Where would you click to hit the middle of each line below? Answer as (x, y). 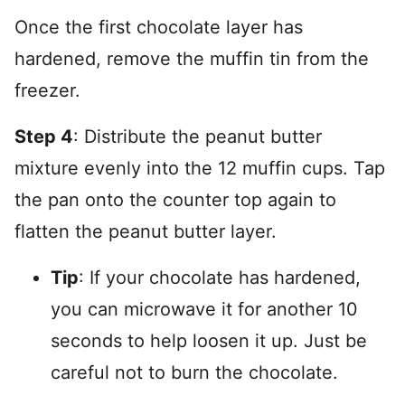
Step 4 (44, 137)
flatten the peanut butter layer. (146, 232)
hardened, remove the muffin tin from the (192, 59)
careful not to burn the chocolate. (194, 373)
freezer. (47, 91)
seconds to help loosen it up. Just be (209, 341)
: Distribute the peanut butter (198, 137)
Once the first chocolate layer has (159, 28)
